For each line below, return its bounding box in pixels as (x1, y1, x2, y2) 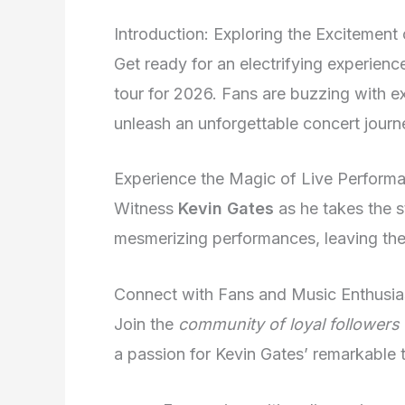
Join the (114, 315, 178, 334)
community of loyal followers (178, 315, 400, 334)
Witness (114, 199, 178, 219)
